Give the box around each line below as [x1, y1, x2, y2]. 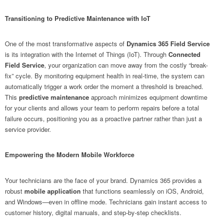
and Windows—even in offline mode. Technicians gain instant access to [5, 197, 207, 206]
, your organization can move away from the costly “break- [44, 60, 208, 70]
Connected [168, 50, 200, 59]
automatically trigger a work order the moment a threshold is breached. [5, 82, 203, 91]
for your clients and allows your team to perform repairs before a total [5, 103, 199, 113]
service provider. [5, 125, 51, 134]
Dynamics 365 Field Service [127, 39, 210, 49]
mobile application [24, 186, 81, 196]
